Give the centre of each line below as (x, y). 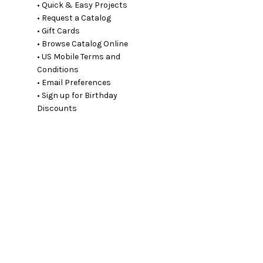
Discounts (57, 109)
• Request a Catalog (74, 18)
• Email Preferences (74, 83)
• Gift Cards (59, 31)
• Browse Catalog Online (83, 44)
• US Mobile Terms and (79, 57)
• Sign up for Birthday (77, 96)
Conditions (58, 70)
